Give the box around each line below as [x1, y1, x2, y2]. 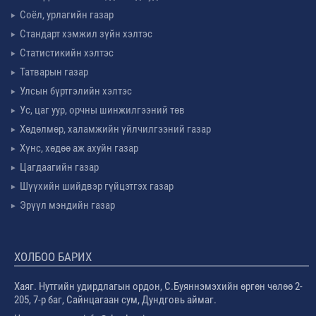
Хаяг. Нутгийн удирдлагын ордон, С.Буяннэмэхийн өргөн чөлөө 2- [14, 280, 303, 293]
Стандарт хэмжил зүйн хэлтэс [20, 28, 152, 41]
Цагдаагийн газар [20, 161, 99, 174]
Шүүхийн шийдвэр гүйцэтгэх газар [20, 180, 174, 193]
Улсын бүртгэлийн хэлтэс [20, 85, 132, 98]
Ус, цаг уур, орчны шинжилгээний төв [20, 104, 185, 117]
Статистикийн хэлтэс [20, 47, 114, 60]
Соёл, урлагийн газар [20, 8, 114, 22]
